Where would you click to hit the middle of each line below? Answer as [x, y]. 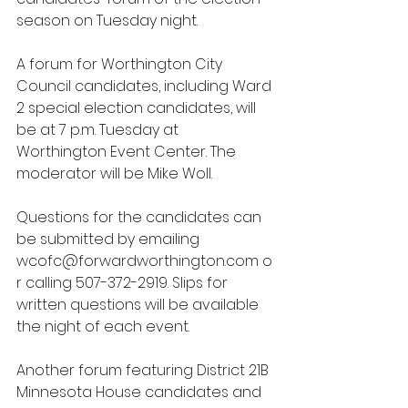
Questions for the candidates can [141, 217]
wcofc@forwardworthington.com [138, 261]
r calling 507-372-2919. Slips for [124, 283]
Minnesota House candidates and [141, 392]
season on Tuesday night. [107, 20]
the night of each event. [103, 326]
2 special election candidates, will [138, 108]
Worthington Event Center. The [128, 152]
